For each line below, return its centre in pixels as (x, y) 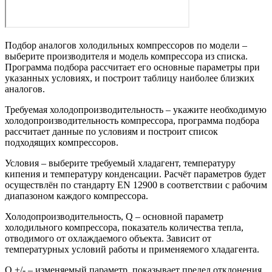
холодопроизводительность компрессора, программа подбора (132, 120)
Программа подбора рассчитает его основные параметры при (132, 67)
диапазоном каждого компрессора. (76, 195)
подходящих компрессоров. (62, 142)
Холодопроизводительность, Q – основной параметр (114, 216)
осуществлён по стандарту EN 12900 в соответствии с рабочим (136, 185)
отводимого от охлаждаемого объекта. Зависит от (108, 238)
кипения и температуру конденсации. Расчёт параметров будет (135, 174)
